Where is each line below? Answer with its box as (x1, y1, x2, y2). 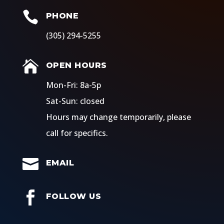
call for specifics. (45, 127, 108, 138)
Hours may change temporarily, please (45, 111, 191, 122)
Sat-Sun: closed (45, 95, 104, 106)
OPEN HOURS (45, 60, 107, 70)
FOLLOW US (45, 191, 101, 201)
